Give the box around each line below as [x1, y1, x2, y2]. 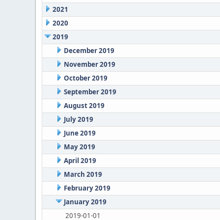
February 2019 [63, 184, 110, 192]
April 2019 [63, 156, 96, 165]
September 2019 [63, 87, 116, 96]
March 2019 [63, 170, 102, 179]
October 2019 [63, 74, 108, 82]
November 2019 [63, 60, 115, 69]
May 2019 [63, 142, 95, 151]
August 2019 [63, 101, 105, 110]
